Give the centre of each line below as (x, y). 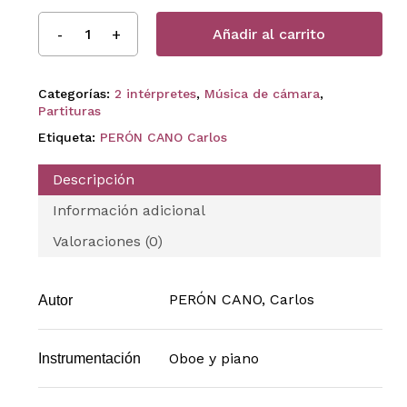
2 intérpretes (155, 94)
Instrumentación (89, 358)
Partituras (69, 111)
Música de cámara (262, 94)
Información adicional (129, 211)
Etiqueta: (69, 138)
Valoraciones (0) (107, 242)
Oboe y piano (213, 358)
